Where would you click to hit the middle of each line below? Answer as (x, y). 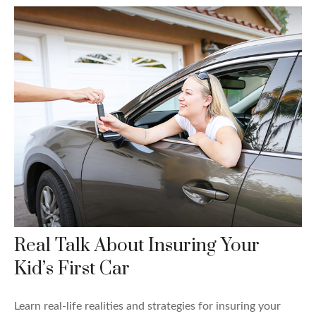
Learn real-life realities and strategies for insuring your (147, 306)
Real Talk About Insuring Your (137, 245)
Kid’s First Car (72, 269)
